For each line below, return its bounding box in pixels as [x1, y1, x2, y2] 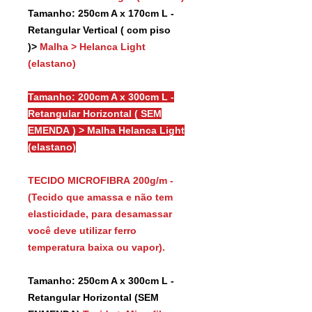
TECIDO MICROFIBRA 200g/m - [28, 174, 173, 186]
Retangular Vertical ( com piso [28, 24, 171, 36]
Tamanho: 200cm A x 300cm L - [28, 91, 174, 102]
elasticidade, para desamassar [28, 208, 172, 219]
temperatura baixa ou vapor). [28, 241, 168, 253]
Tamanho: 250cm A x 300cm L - [28, 274, 174, 286]
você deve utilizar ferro [28, 224, 136, 236]
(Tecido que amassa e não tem [28, 191, 173, 203]
